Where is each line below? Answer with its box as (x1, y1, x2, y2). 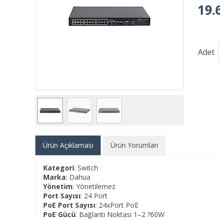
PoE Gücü (43, 210, 76, 219)
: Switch (74, 163, 98, 172)
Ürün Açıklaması (43, 140, 93, 150)
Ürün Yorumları (110, 140, 158, 150)
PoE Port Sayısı (43, 200, 95, 210)
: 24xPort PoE (95, 200, 138, 210)
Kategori (43, 163, 74, 172)
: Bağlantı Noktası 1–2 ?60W (76, 210, 165, 219)
